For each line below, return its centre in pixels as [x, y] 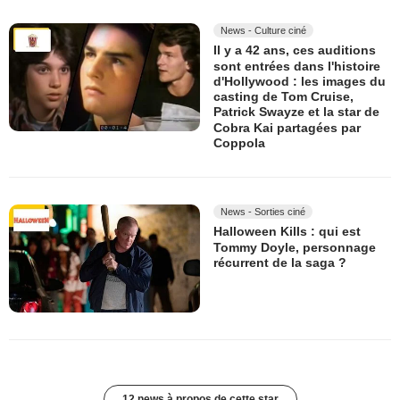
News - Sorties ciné [263, 212]
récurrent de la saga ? [280, 263]
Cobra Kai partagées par [287, 128]
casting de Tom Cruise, [283, 97]
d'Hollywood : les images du [300, 82]
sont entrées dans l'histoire [297, 66]
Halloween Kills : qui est [287, 232]
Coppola [239, 143]
